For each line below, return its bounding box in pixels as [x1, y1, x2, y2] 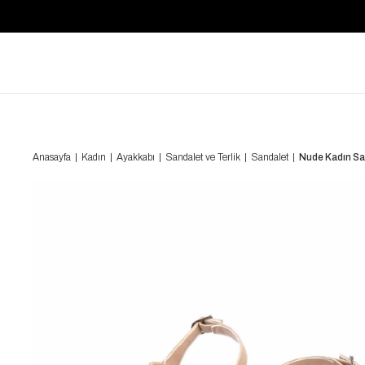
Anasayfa [33, 152, 71, 163]
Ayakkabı [117, 152, 155, 163]
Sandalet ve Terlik [165, 152, 240, 163]
